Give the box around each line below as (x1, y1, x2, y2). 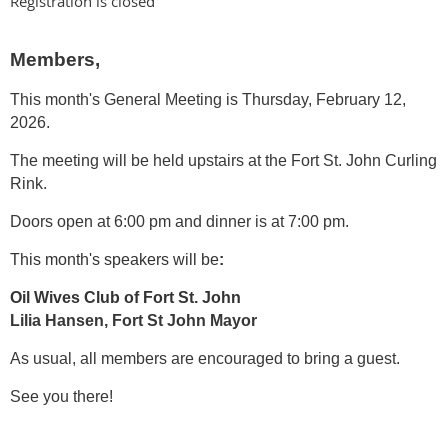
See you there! (10, 387, 113, 405)
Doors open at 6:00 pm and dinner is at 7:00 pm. (10, 212, 349, 230)
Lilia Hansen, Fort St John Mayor (10, 311, 257, 329)
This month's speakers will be (10, 250, 219, 268)
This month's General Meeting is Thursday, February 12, (10, 90, 406, 108)
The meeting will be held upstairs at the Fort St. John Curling (10, 151, 437, 169)
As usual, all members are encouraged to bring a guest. (10, 349, 400, 367)
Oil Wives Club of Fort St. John (10, 288, 241, 306)
